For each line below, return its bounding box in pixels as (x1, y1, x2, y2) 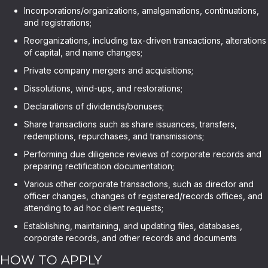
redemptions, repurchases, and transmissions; (24, 131, 204, 141)
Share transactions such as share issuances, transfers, (24, 119, 237, 129)
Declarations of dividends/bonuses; (24, 101, 164, 111)
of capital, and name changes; (24, 47, 142, 57)
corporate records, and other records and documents (24, 233, 237, 243)
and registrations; (24, 17, 92, 28)
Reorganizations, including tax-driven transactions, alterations (24, 35, 266, 45)
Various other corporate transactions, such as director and (24, 179, 254, 189)
